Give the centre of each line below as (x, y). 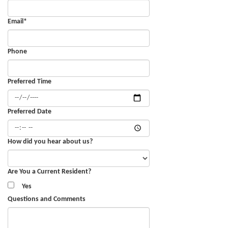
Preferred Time (30, 81)
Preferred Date (30, 111)
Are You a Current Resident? (49, 172)
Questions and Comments (47, 199)
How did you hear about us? (50, 141)
